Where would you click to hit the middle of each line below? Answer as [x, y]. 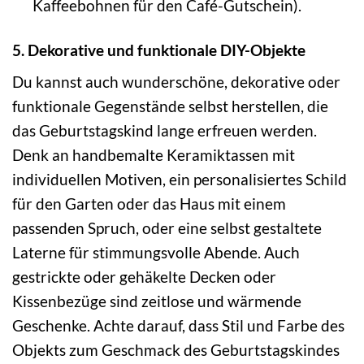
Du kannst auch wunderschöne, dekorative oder [176, 82]
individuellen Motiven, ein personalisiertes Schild [180, 180]
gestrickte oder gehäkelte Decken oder [144, 277]
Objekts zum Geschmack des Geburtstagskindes [176, 350]
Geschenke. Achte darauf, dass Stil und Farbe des [178, 326]
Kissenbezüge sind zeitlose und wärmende [157, 301]
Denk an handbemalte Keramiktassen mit [154, 155]
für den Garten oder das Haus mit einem [149, 204]
